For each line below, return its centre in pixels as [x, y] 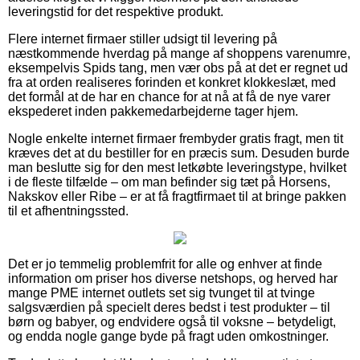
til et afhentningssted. [68, 211]
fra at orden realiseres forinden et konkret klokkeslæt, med [172, 82]
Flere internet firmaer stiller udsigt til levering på [143, 39]
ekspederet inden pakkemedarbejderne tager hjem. [153, 111]
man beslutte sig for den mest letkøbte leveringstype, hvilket [177, 167]
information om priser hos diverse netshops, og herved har [173, 278]
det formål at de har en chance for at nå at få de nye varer [169, 96]
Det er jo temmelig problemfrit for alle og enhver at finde [165, 264]
